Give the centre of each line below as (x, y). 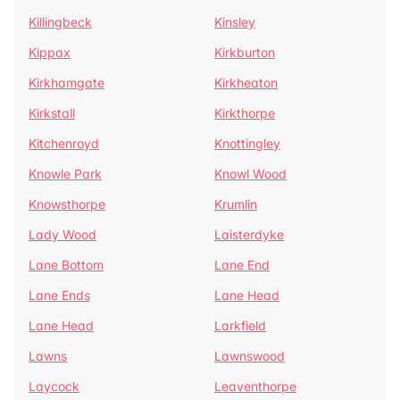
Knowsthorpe (67, 204)
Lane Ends (59, 295)
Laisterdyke (249, 234)
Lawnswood (250, 356)
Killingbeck (60, 22)
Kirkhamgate (67, 83)
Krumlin (236, 204)
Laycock (54, 386)
